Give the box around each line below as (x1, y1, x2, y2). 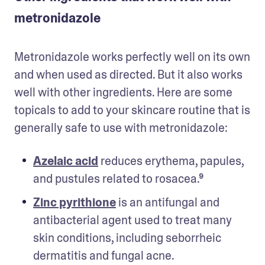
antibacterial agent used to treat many (33, 212, 232, 228)
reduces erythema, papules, (98, 153, 244, 169)
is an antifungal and (116, 194, 219, 210)
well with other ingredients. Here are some (14, 84, 232, 100)
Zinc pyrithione (33, 194, 116, 210)
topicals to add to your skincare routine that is (14, 102, 250, 118)
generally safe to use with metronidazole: (14, 119, 230, 135)
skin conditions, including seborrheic (33, 230, 221, 245)
